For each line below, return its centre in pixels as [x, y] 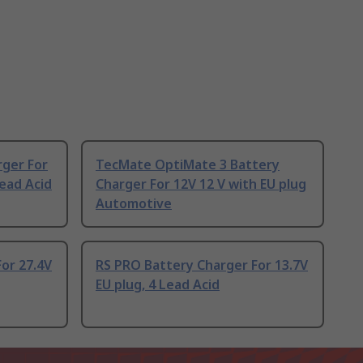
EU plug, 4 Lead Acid [158, 285]
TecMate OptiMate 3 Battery [188, 165]
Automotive [134, 204]
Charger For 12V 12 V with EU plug [201, 184]
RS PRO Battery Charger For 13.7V [202, 265]
